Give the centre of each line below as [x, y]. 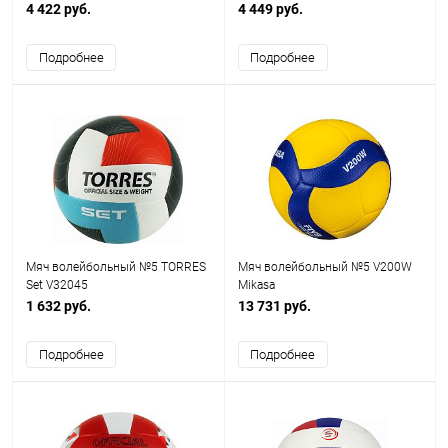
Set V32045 [57, 285]
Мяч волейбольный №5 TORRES [116, 267]
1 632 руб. [58, 306]
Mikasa [256, 285]
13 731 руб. [274, 306]
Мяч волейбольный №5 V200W [324, 267]
